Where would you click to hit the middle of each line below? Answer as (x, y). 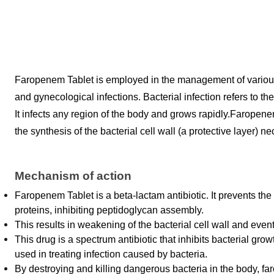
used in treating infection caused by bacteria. (112, 254)
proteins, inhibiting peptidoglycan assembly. (110, 210)
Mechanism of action (73, 176)
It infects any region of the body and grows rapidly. (122, 114)
